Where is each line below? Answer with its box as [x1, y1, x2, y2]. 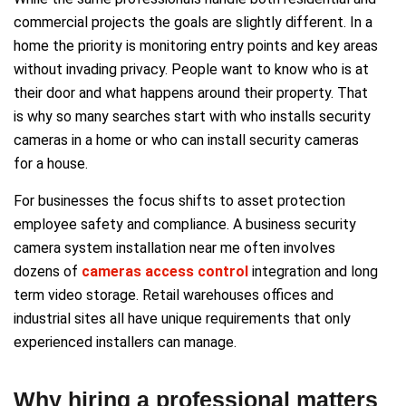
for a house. [14, 154, 88, 172]
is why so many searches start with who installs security [14, 107, 371, 125]
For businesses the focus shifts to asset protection [14, 191, 345, 209]
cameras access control [82, 262, 252, 280]
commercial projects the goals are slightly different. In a [14, 13, 372, 31]
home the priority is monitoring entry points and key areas [14, 36, 378, 54]
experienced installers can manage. [14, 333, 237, 351]
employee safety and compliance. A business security [14, 215, 356, 233]
